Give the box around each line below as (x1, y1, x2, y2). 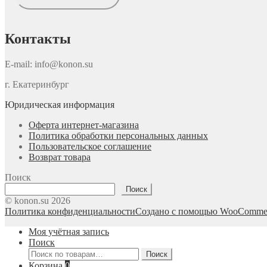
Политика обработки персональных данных (29, 131, 208, 141)
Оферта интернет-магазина (29, 120, 139, 131)
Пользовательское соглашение (29, 141, 151, 152)
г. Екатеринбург (5, 79, 69, 90)
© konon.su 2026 (5, 195, 70, 206)
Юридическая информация (5, 100, 114, 110)
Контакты (5, 31, 71, 47)
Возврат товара (29, 152, 91, 163)
